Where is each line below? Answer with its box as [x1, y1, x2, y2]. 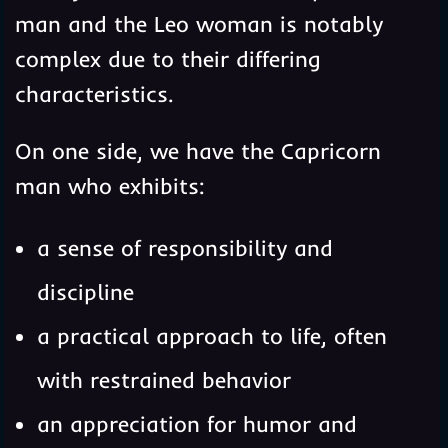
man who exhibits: [14, 172, 205, 201]
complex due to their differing [14, 45, 321, 74]
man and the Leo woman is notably [14, 10, 383, 39]
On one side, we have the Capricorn [14, 137, 381, 166]
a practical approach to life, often [36, 322, 387, 351]
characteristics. [14, 80, 173, 109]
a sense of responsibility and [36, 234, 333, 263]
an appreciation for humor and [36, 410, 357, 439]
